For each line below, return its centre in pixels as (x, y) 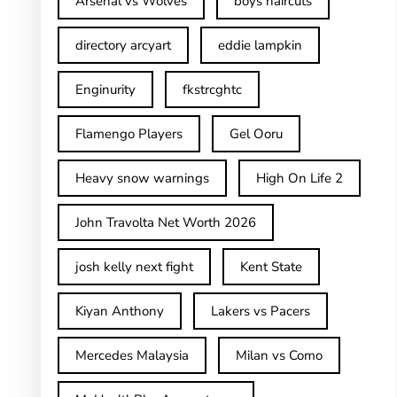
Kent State (271, 267)
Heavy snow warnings (142, 178)
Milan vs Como (279, 355)
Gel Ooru (256, 134)
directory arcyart (123, 45)
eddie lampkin (260, 45)
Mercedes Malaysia (132, 355)
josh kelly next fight (134, 267)
